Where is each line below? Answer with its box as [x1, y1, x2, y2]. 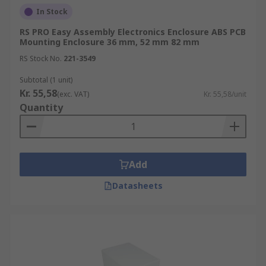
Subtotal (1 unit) [20, 75, 72, 85]
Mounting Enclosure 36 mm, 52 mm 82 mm [20, 36, 199, 47]
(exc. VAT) [57, 89, 89, 99]
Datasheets [112, 180, 163, 191]
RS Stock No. [20, 53, 62, 64]
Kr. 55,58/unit [204, 89, 246, 99]
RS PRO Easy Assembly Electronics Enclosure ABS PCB [20, 26, 246, 37]
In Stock [36, 7, 68, 17]
